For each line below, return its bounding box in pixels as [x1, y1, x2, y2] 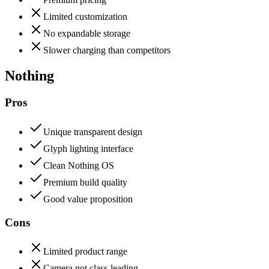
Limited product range [43, 246, 127, 257]
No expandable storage [43, 28, 130, 39]
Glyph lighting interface [43, 143, 133, 154]
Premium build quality [43, 177, 127, 187]
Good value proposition [43, 193, 133, 204]
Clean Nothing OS [43, 160, 114, 171]
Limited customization [43, 11, 127, 22]
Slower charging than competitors [43, 45, 171, 56]
